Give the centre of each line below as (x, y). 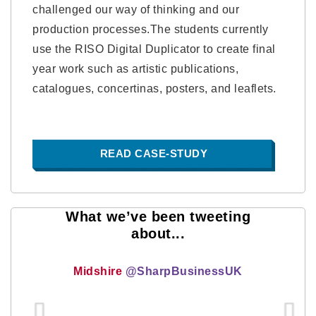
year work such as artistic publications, (135, 69)
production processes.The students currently (151, 29)
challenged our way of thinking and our (136, 10)
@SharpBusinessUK (184, 271)
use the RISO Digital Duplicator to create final (154, 49)
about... (158, 233)
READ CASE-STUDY (154, 153)
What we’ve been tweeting (158, 217)
